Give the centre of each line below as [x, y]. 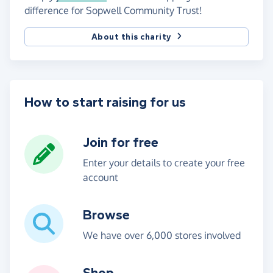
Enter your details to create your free [164, 162]
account [101, 177]
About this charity [131, 37]
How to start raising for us [105, 102]
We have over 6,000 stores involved [162, 235]
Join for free [121, 142]
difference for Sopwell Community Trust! [113, 10]
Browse [106, 215]
